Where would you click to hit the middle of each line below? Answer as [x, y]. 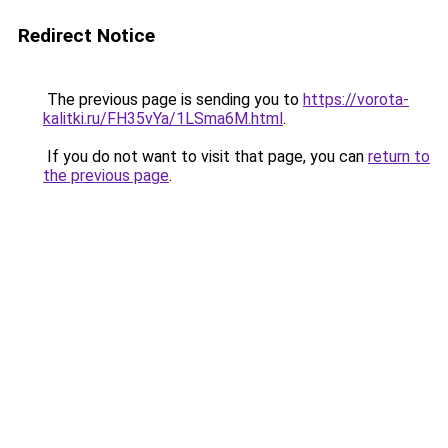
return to [399, 156]
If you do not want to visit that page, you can [205, 156]
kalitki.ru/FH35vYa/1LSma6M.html [163, 118]
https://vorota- [356, 99]
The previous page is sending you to [173, 99]
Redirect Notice [86, 35]
